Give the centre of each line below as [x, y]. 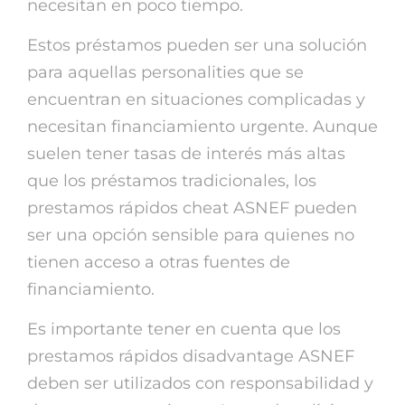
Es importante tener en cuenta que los [184, 329]
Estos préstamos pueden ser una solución [197, 45]
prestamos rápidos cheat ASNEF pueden [192, 207]
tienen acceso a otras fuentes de [159, 262]
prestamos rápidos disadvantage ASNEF [191, 356]
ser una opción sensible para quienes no [191, 235]
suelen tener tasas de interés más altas [186, 153]
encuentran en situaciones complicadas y [196, 99]
